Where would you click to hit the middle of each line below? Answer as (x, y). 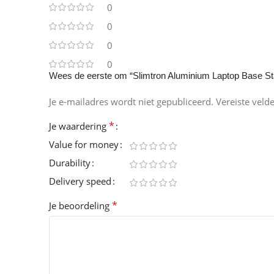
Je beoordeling (80, 206)
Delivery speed (80, 181)
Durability (70, 163)
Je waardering (79, 126)
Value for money (84, 145)
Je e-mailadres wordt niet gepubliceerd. (131, 102)
